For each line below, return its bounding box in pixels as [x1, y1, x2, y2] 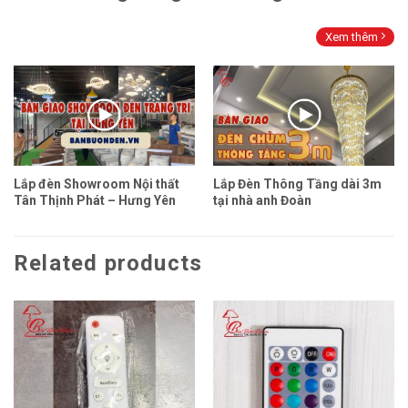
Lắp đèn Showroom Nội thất [13, 176, 179, 191]
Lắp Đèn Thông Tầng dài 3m [212, 176, 382, 191]
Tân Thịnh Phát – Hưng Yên [13, 192, 176, 208]
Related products [14, 250, 203, 277]
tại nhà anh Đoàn [212, 192, 311, 208]
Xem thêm [325, 30, 382, 45]
